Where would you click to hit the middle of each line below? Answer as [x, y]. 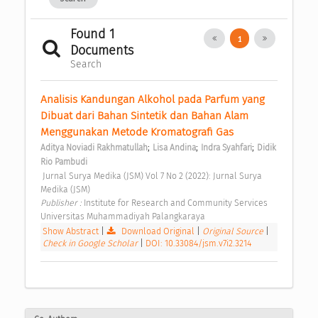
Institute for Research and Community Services [176, 203]
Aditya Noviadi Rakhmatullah [94, 148]
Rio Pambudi [64, 162]
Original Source [234, 231]
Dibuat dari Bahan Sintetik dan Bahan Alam [144, 116]
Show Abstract [71, 231]
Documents [102, 51]
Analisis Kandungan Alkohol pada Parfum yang [153, 100]
